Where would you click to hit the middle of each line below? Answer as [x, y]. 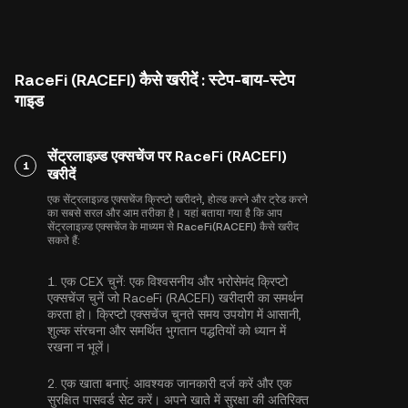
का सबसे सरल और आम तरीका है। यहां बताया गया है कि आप [165, 213]
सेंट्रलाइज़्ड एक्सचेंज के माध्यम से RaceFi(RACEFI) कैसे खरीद [173, 227]
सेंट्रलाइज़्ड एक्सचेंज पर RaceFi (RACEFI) [167, 156]
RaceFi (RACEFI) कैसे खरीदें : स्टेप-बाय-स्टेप [155, 80]
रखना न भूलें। [79, 347]
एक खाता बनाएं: [96, 383]
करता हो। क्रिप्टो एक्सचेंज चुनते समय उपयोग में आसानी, [174, 314]
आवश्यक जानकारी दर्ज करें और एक [211, 383]
